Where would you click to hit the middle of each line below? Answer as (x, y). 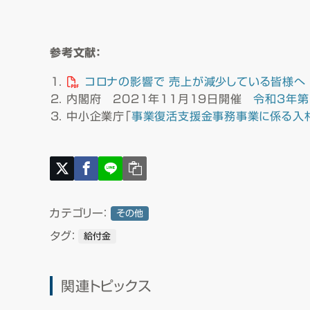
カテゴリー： (79, 213)
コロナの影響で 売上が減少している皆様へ (195, 81)
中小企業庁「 (99, 116)
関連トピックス (107, 285)
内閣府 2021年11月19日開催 (160, 99)
